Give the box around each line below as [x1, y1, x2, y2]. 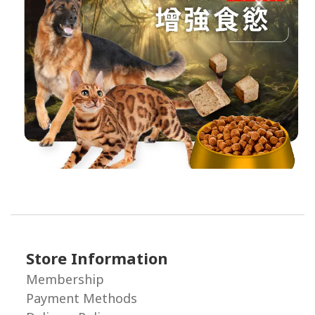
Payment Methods [26, 289, 137, 307]
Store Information [26, 247, 168, 269]
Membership [26, 270, 104, 288]
